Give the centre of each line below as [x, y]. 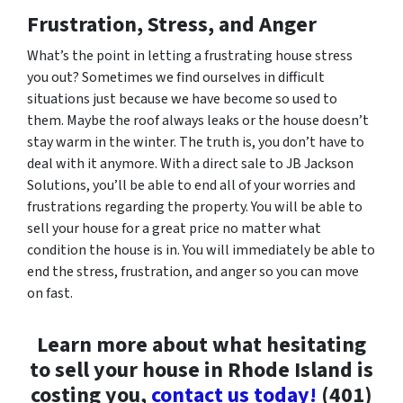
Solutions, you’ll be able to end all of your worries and [191, 186]
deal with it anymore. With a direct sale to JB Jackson [190, 164]
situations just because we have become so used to [182, 99]
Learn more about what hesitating [201, 345]
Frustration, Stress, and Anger [172, 25]
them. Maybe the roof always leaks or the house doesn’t [198, 121]
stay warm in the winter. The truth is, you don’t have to [196, 143]
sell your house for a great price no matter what [174, 229]
